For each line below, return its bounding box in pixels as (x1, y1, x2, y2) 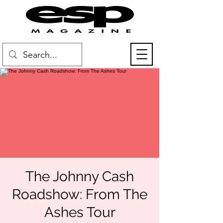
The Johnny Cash (25, 168, 134, 185)
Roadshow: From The (12, 186, 147, 203)
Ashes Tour (44, 204, 115, 221)
